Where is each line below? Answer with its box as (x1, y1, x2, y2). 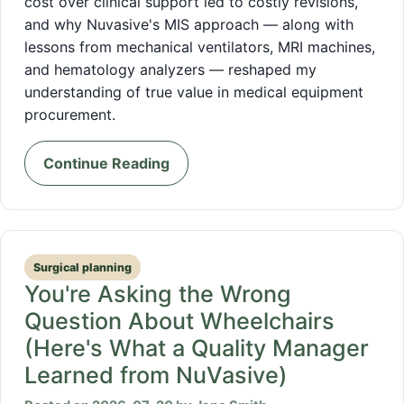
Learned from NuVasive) (24, 361, 288, 389)
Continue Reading (43, 153, 170, 172)
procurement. (24, 106, 115, 124)
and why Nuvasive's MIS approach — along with (24, 15, 353, 34)
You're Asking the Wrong (24, 280, 291, 308)
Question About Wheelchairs (24, 307, 335, 335)
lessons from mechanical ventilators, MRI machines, (24, 38, 375, 57)
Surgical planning (33, 260, 132, 274)
